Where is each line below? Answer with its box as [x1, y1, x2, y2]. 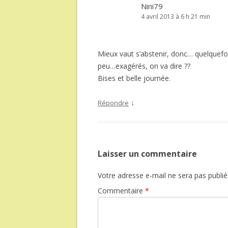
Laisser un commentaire [98, 148, 197, 159]
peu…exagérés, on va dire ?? [98, 61, 190, 71]
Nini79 [141, 1, 163, 11]
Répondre [98, 98, 129, 107]
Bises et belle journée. [98, 73, 170, 83]
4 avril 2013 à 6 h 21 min [141, 12, 210, 21]
